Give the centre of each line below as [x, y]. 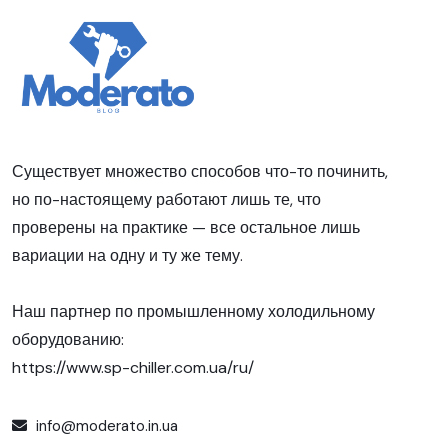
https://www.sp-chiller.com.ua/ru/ [133, 368]
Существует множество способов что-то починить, [200, 172]
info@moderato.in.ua [105, 426]
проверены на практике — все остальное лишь [186, 228]
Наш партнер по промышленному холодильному [193, 312]
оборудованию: [68, 340]
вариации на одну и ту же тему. [127, 256]
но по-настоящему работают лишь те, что [166, 200]
